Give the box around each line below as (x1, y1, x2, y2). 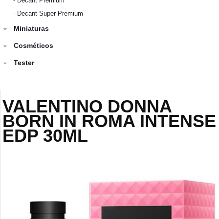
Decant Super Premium (17, 9, 84, 17)
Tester (14, 58, 35, 66)
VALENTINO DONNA (2, 96, 172, 116)
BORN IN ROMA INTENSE (2, 110, 217, 131)
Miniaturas (14, 24, 49, 32)
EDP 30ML (2, 125, 88, 146)
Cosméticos (14, 41, 54, 49)
